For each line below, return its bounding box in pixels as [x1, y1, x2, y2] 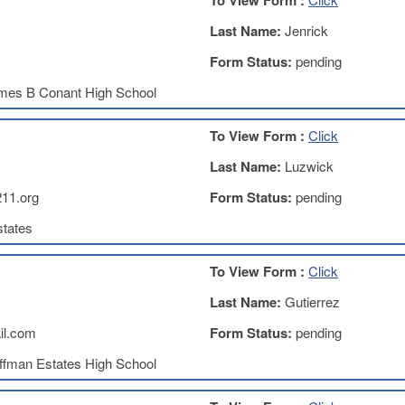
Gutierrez [285, 292, 341, 311]
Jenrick [285, 21, 329, 40]
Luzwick [285, 156, 334, 175]
